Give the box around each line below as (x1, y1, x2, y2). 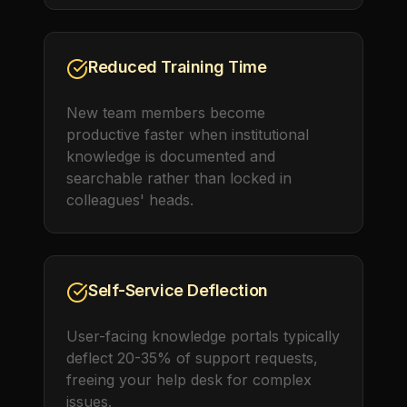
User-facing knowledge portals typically (66, 327, 340, 345)
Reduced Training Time (88, 57, 267, 76)
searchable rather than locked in (66, 169, 292, 187)
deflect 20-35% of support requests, (66, 349, 318, 367)
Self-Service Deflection (88, 281, 268, 300)
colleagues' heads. (66, 191, 194, 209)
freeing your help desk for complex (66, 371, 312, 389)
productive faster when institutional (66, 125, 309, 144)
